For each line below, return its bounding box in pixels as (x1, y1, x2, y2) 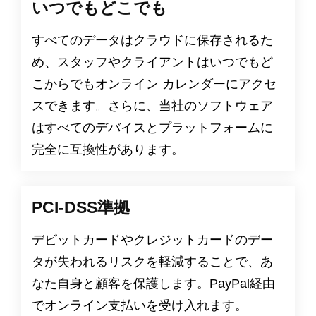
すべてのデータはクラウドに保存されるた (32, 32, 273, 47)
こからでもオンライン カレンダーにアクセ (32, 76, 276, 91)
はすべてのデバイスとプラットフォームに (32, 120, 273, 135)
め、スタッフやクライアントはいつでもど (32, 54, 273, 69)
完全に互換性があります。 (32, 142, 184, 157)
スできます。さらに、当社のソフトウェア (32, 98, 273, 113)
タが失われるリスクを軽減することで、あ (32, 254, 273, 269)
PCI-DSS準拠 (32, 197, 130, 217)
